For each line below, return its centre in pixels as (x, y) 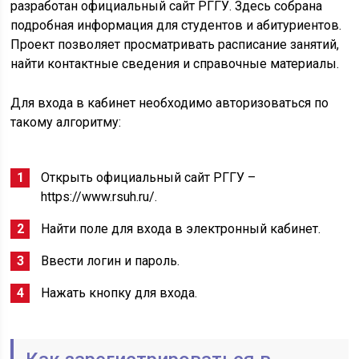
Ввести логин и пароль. (111, 261)
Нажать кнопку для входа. (119, 293)
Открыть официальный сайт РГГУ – (149, 177)
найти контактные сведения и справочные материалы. (175, 64)
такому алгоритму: (66, 122)
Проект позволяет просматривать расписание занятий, (175, 44)
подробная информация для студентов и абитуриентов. (176, 25)
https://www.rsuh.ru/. (99, 197)
